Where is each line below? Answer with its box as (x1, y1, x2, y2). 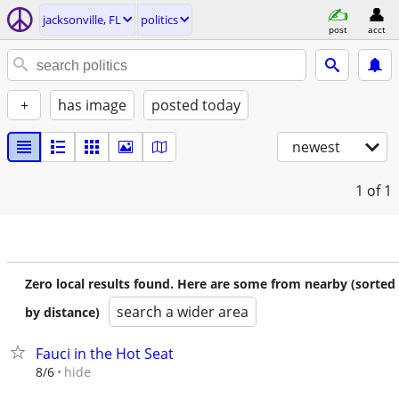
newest (292, 137, 340, 157)
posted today (151, 95, 240, 115)
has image (58, 95, 126, 115)
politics (141, 12, 178, 28)
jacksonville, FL (43, 12, 121, 28)
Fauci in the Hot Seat (36, 344, 174, 363)
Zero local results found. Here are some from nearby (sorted (25, 275, 395, 292)
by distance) (25, 304, 100, 321)
